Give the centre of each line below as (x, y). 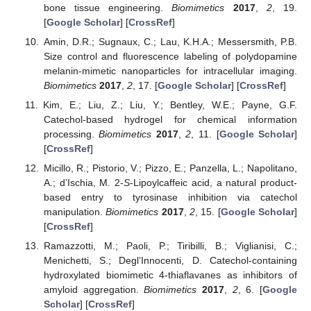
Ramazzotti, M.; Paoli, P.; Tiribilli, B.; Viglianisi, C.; (170, 246)
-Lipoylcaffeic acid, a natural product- (214, 183)
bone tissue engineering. (108, 7)
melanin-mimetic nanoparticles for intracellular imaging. (170, 70)
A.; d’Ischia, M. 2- (84, 183)
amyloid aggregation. (94, 290)
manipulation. (75, 212)
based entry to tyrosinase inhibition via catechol (170, 197)
